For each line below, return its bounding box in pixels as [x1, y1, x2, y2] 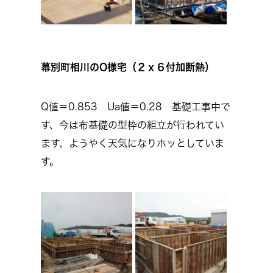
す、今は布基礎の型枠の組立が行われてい [41, 120, 224, 130]
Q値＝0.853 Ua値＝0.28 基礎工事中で [41, 102, 230, 112]
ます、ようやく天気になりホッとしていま [41, 138, 224, 148]
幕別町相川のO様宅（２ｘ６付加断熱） [41, 62, 214, 72]
